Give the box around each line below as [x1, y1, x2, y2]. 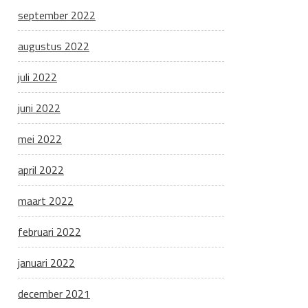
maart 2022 [18, 192, 74, 209]
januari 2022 [18, 254, 75, 271]
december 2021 [18, 285, 90, 302]
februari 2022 [18, 223, 81, 240]
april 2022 [18, 162, 64, 178]
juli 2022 [18, 69, 57, 85]
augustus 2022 [18, 38, 89, 54]
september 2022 [18, 7, 96, 23]
